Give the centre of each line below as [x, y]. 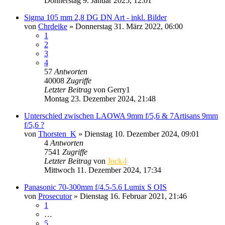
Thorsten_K [57, 134]
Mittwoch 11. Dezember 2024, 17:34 [103, 170]
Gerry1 [119, 89]
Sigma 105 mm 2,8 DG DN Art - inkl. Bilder [95, 17]
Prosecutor [55, 196]
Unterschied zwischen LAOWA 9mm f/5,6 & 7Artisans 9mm [121, 116]
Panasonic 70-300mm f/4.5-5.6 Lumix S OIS [95, 187]
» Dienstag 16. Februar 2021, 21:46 [129, 196]
